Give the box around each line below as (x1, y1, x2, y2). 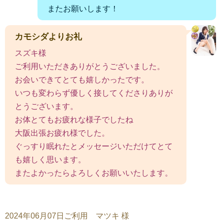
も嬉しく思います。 (15, 155, 86, 164)
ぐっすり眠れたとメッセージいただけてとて (15, 142, 173, 150)
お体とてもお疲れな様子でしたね (15, 115, 133, 124)
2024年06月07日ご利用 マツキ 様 (5, 211, 129, 220)
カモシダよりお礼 (15, 32, 82, 41)
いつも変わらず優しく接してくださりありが (15, 88, 173, 97)
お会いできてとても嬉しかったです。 (15, 75, 149, 84)
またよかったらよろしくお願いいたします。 (15, 168, 173, 177)
